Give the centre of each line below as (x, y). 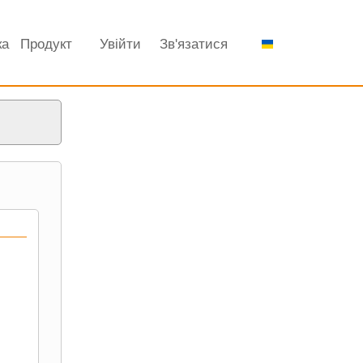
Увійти (120, 44)
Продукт (46, 44)
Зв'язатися (194, 44)
